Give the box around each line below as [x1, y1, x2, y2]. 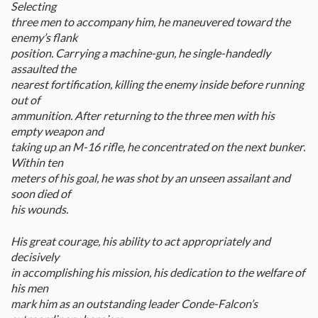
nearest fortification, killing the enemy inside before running [11, 77, 304, 92]
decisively [11, 250, 59, 264]
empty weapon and [11, 124, 104, 138]
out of [11, 93, 40, 107]
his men [11, 281, 48, 295]
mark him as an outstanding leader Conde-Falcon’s [11, 297, 258, 311]
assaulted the [11, 62, 76, 76]
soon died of [11, 187, 70, 201]
